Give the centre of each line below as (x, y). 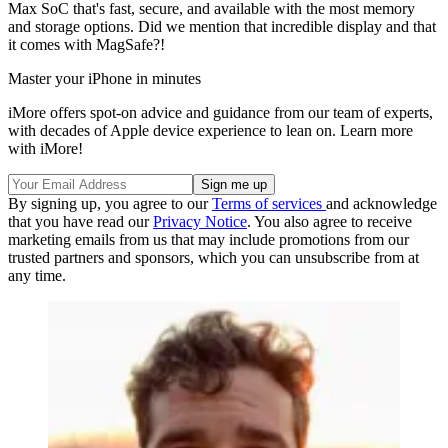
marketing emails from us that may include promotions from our (208, 240)
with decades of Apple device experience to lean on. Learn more (210, 131)
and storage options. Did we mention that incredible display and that (222, 27)
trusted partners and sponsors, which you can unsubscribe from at (213, 258)
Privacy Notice (200, 222)
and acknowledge (381, 204)
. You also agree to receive (329, 222)
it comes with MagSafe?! (86, 45)
